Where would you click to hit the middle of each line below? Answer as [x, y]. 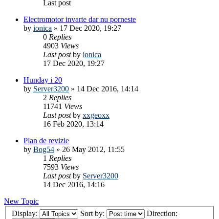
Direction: [163, 214]
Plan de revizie [46, 140]
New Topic [21, 201]
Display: [26, 214]
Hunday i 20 [43, 80]
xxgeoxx [96, 115]
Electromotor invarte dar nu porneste [80, 19]
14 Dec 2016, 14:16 [74, 184]
